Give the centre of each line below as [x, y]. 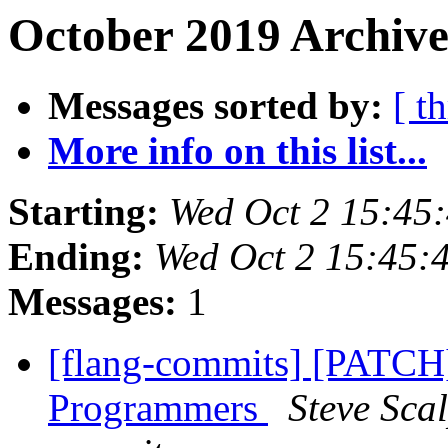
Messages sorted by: [215, 106]
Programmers [158, 408]
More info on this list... [237, 151]
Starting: [83, 212]
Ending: [76, 257]
